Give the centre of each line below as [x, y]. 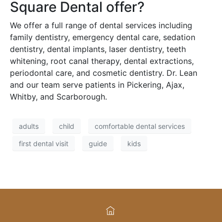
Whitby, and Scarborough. [58, 97]
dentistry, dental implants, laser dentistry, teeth [98, 49]
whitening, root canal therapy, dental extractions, [102, 61]
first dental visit [44, 143]
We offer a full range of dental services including [101, 26]
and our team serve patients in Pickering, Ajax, [97, 85]
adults [29, 126]
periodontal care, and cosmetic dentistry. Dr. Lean [104, 73]
